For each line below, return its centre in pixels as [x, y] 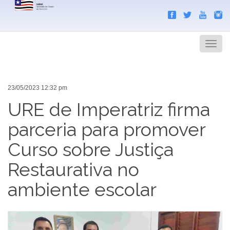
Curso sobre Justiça [91, 149]
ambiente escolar [82, 189]
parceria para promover [107, 129]
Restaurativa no [73, 169]
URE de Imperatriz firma [109, 109]
